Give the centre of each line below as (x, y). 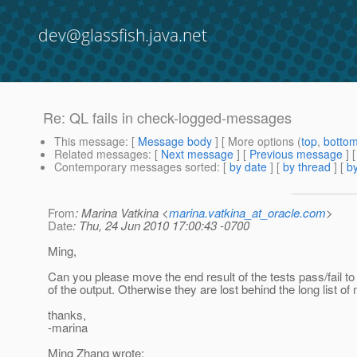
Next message (197, 154)
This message (90, 141)
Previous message (296, 154)
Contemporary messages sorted (135, 167)
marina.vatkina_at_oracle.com (247, 213)
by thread (307, 167)
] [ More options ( (257, 141)
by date (248, 167)
